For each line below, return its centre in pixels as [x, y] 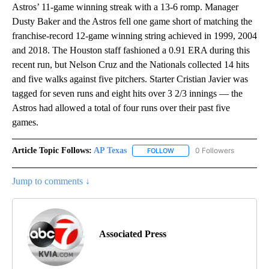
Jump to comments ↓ [51, 181]
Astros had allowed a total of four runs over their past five [121, 108]
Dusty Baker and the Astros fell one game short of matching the [132, 22]
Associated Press [133, 234]
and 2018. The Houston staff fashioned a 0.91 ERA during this [131, 50]
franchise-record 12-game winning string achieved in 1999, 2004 [134, 36]
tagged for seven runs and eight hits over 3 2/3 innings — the [127, 94]
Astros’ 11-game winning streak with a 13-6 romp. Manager [125, 7]
